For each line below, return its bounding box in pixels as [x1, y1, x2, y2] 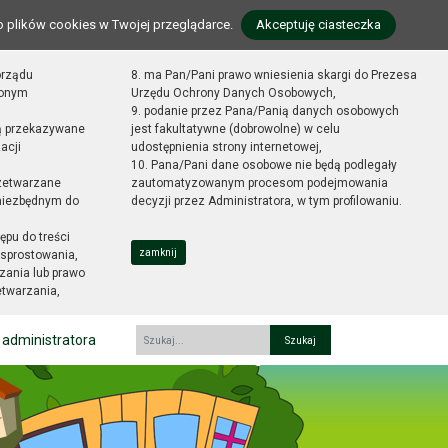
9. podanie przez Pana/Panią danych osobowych [130, 104, 399, 118]
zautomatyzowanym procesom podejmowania [130, 176, 388, 190]
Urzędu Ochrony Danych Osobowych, [130, 86, 336, 100]
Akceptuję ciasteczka [256, 17, 381, 32]
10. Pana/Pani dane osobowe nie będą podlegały [130, 158, 397, 172]
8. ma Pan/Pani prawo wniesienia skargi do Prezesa [130, 68, 417, 82]
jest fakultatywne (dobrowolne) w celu [130, 122, 340, 136]
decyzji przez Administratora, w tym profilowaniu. [130, 194, 402, 208]
